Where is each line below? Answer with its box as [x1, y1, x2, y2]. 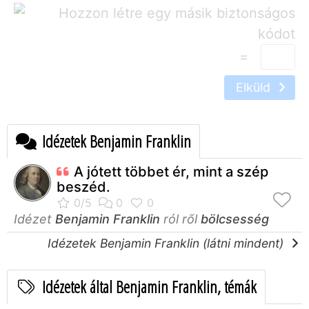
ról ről [160, 211, 201, 226]
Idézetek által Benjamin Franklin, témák [39, 275, 257, 298]
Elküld [236, 79, 274, 94]
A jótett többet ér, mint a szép [74, 163, 268, 180]
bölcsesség [201, 211, 269, 226]
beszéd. [57, 178, 110, 195]
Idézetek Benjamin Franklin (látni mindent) [48, 235, 288, 250]
